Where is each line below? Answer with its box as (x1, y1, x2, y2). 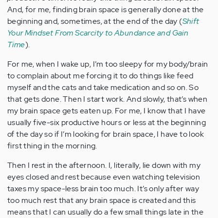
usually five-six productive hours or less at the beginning (7, 117, 206, 127)
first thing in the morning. (7, 141, 97, 151)
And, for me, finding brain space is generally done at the (7, 4, 204, 15)
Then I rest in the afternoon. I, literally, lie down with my (7, 160, 200, 170)
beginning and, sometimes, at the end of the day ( (7, 16, 182, 26)
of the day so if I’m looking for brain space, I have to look (7, 129, 204, 139)
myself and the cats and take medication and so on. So (7, 82, 199, 92)
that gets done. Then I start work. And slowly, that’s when (7, 94, 208, 104)
